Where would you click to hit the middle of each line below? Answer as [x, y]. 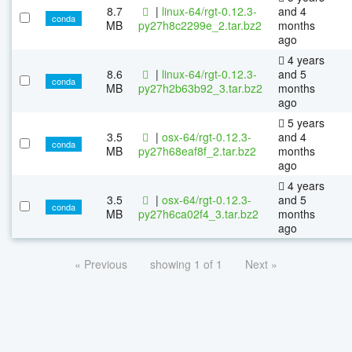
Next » [261, 264]
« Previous [101, 264]
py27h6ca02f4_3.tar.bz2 [198, 213]
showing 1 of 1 [186, 264]
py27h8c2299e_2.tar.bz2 [200, 25]
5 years [304, 122]
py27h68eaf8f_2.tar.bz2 [197, 150]
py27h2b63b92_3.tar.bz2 [200, 88]
